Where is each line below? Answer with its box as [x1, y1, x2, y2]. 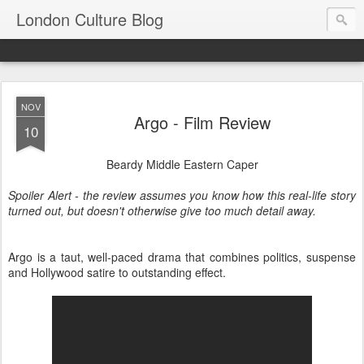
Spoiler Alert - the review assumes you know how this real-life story [8, 187, 356, 203]
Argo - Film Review [134, 110, 271, 134]
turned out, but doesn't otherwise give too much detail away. [8, 202, 316, 219]
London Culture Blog [16, 7, 163, 31]
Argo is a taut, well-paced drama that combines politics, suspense [8, 249, 356, 265]
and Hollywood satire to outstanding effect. [8, 264, 226, 280]
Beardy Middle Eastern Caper [106, 156, 258, 172]
